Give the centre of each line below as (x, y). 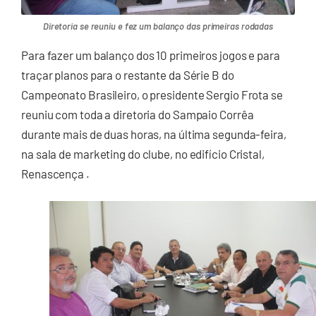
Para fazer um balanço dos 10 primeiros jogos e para (151, 55)
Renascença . (55, 173)
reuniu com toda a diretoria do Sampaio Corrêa (138, 114)
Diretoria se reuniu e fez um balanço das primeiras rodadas (158, 26)
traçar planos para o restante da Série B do (128, 74)
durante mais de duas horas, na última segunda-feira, (154, 134)
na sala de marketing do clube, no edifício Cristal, (143, 153)
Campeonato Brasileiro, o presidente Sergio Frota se (152, 94)
